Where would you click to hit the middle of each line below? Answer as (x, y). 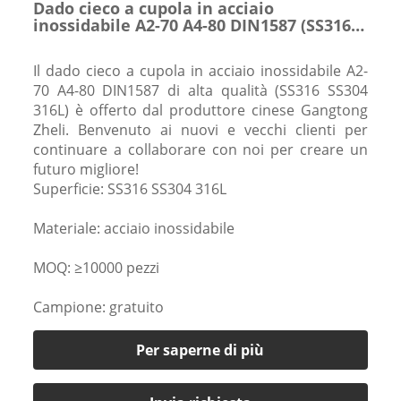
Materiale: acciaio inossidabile (133, 228)
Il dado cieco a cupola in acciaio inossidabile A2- (200, 70)
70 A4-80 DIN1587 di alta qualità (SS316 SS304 (200, 90)
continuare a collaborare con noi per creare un (200, 149)
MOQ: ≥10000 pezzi (96, 267)
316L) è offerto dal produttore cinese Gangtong (200, 110)
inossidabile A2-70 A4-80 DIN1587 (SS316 (192, 25)
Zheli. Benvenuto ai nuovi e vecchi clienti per (200, 129)
